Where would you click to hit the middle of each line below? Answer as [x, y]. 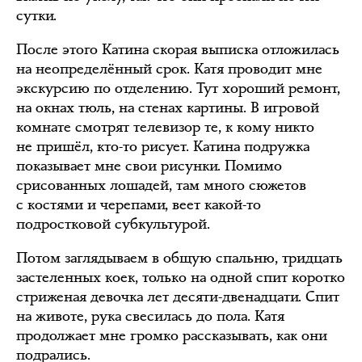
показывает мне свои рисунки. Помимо [149, 166]
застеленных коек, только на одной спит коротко [181, 277]
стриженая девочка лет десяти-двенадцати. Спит [178, 297]
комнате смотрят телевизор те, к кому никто [165, 127]
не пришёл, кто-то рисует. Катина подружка [163, 146]
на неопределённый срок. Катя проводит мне [169, 69]
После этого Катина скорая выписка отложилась [178, 49]
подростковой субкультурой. [113, 224]
